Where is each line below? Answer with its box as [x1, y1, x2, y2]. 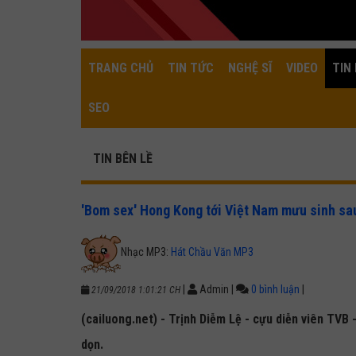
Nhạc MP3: [121, 245, 171, 258]
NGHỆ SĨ [228, 60, 272, 75]
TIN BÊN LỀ [93, 151, 153, 166]
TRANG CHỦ [88, 60, 153, 75]
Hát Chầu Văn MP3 [171, 245, 253, 258]
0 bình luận [251, 283, 300, 296]
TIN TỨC [168, 60, 214, 75]
